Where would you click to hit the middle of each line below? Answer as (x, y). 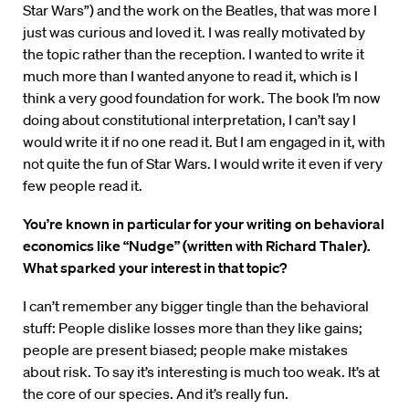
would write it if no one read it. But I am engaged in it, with (204, 142)
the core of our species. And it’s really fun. (156, 394)
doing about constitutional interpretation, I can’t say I (189, 120)
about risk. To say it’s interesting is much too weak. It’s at (201, 372)
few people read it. (83, 186)
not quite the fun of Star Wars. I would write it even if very (203, 164)
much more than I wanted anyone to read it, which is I (190, 76)
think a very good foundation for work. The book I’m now (202, 98)
